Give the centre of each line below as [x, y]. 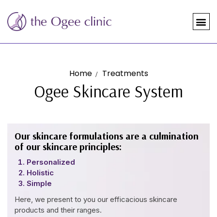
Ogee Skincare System [108, 91]
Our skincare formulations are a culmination [107, 136]
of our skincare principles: [68, 147]
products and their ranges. [58, 210]
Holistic [40, 173]
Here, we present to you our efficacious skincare [96, 199]
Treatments [125, 73]
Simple [39, 183]
